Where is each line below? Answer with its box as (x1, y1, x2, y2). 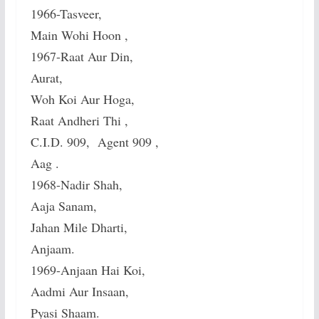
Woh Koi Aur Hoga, (30, 90, 135, 108)
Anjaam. (30, 240, 75, 258)
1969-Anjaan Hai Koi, (30, 261, 145, 279)
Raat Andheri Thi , (30, 112, 128, 130)
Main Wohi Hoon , (30, 26, 128, 44)
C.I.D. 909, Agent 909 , (30, 133, 159, 151)
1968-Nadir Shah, (30, 176, 122, 194)
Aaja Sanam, (30, 197, 97, 215)
